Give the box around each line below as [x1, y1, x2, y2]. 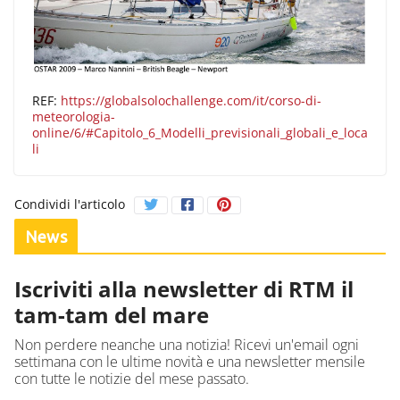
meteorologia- [32, 108, 115, 126]
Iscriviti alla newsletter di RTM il [14, 274, 354, 304]
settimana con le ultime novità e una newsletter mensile [14, 352, 365, 372]
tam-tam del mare [14, 300, 209, 330]
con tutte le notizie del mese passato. [14, 369, 249, 389]
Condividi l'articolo [14, 196, 125, 213]
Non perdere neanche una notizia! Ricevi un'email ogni [14, 335, 359, 355]
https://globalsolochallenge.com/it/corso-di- [61, 92, 321, 110]
